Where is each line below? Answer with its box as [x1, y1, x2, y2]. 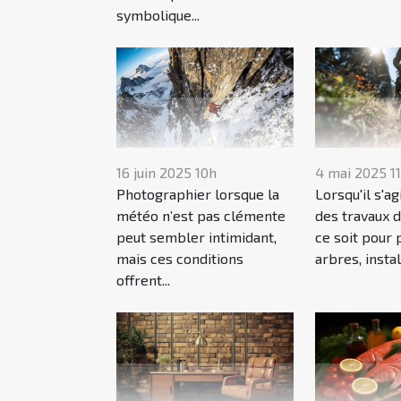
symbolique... [116, 5, 200, 23]
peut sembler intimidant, [116, 228, 277, 246]
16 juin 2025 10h [116, 164, 217, 182]
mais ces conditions [116, 250, 243, 268]
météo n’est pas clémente [116, 207, 286, 225]
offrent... [116, 271, 170, 289]
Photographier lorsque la [116, 185, 279, 203]
